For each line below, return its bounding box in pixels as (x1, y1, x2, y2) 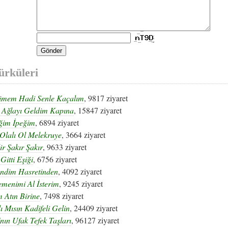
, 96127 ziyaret (71, 214, 119, 225)
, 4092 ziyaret (58, 165, 102, 177)
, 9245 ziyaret (59, 178, 103, 189)
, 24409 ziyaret (70, 202, 118, 213)
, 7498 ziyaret (40, 190, 83, 201)
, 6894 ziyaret (35, 117, 79, 128)
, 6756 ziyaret (33, 153, 77, 164)
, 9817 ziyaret (84, 92, 128, 103)
